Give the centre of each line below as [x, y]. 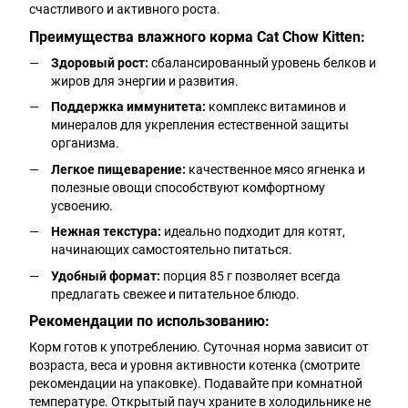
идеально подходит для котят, [253, 232]
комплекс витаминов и [276, 107]
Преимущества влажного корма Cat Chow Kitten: [197, 36]
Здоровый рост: [100, 62]
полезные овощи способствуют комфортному [188, 187]
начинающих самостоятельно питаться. [172, 250]
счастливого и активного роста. [125, 10]
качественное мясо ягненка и [275, 169]
